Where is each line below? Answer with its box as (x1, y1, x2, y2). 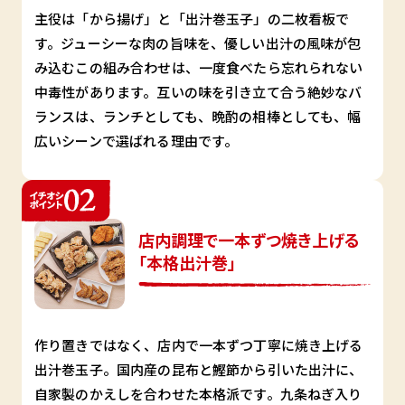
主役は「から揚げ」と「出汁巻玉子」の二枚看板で (34, 8, 350, 28)
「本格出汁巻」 (138, 250, 236, 274)
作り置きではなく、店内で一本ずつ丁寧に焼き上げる (34, 334, 363, 354)
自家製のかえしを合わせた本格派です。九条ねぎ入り (34, 383, 363, 403)
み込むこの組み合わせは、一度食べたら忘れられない (34, 57, 363, 77)
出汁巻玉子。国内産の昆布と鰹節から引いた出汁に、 (34, 359, 363, 379)
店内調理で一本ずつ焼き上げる (138, 227, 360, 251)
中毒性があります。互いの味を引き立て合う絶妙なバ (34, 81, 363, 101)
